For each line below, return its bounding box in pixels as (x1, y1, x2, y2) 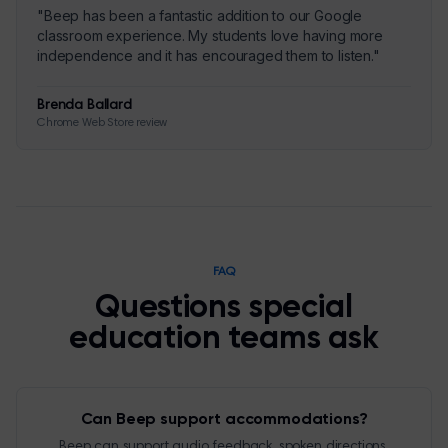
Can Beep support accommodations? (80, 412, 368, 428)
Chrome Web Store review (37, 117, 168, 129)
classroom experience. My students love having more (37, 27, 383, 44)
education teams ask (69, 323, 379, 355)
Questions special (95, 292, 353, 324)
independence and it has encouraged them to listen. (37, 47, 373, 64)
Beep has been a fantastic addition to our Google (43, 7, 363, 24)
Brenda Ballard (37, 99, 132, 113)
